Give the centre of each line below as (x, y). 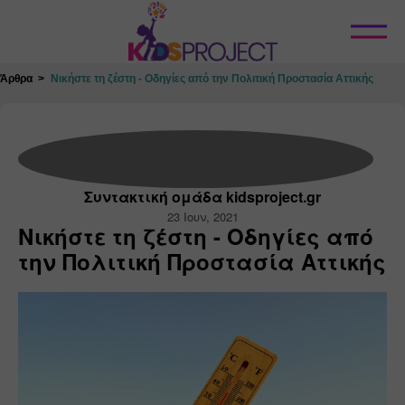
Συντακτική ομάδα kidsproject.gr (202, 197)
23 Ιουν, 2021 (202, 217)
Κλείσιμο (144, 30)
